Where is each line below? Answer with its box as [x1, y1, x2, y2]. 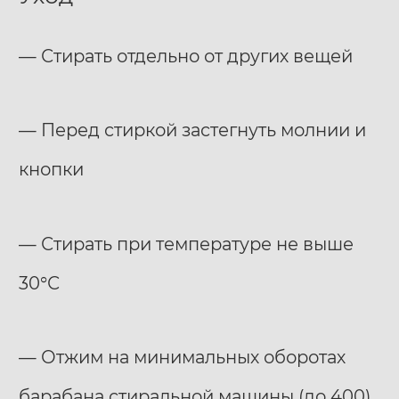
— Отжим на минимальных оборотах [19, 346, 346, 368]
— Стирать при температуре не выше [19, 232, 354, 255]
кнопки [19, 159, 84, 181]
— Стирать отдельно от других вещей [19, 45, 353, 68]
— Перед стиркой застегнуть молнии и [19, 119, 366, 142]
